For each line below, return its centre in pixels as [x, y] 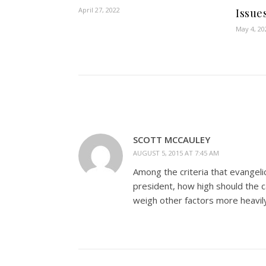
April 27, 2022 [99, 10]
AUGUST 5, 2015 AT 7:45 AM [176, 153]
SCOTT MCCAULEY [172, 140]
